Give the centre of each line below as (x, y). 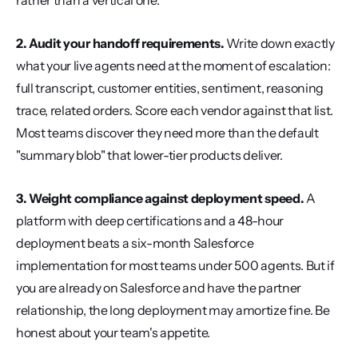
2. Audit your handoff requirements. (120, 43)
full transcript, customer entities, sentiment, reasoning (170, 88)
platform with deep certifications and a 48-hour (150, 221)
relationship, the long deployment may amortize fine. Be (173, 310)
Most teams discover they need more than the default (167, 133)
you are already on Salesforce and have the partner (159, 288)
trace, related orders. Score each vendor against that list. (175, 110)
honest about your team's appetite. (113, 332)
